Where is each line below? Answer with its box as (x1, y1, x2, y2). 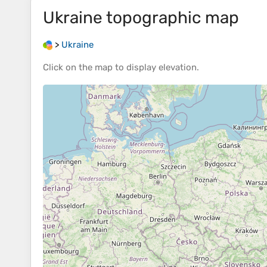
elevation (159, 62, 197, 73)
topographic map (103, 8, 239, 27)
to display (113, 62, 159, 73)
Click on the (43, 62, 95, 73)
